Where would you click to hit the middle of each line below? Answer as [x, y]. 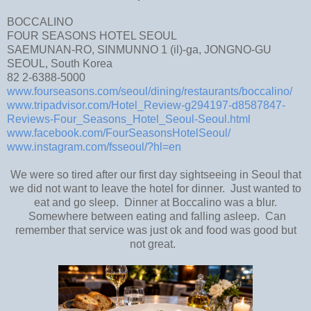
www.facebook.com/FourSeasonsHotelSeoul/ [119, 133]
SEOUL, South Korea [60, 63]
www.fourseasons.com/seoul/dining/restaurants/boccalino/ [150, 91]
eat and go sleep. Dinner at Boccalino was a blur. [155, 202]
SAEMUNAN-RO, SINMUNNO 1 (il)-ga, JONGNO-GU [139, 49]
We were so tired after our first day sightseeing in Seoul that [155, 174]
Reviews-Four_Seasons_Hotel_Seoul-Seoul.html [129, 119]
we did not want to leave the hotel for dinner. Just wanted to [155, 188]
